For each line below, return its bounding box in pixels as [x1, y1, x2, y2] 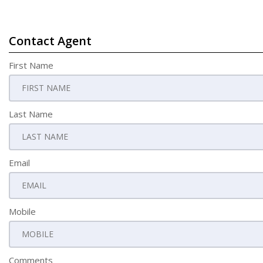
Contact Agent [9, 33, 92, 49]
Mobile [9, 205, 36, 217]
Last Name [9, 108, 53, 120]
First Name [9, 59, 53, 71]
